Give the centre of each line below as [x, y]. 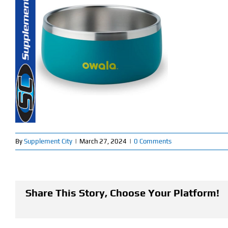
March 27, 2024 [103, 141]
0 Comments [153, 141]
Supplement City [48, 141]
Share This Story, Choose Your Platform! [122, 192]
